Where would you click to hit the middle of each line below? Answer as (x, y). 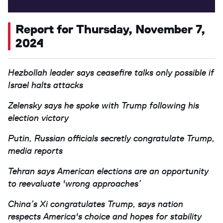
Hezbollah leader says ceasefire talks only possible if (111, 73)
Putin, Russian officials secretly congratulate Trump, (111, 138)
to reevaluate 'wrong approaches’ (74, 184)
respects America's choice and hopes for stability (105, 217)
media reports (35, 151)
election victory (38, 118)
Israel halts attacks (46, 85)
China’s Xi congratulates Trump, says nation (96, 204)
